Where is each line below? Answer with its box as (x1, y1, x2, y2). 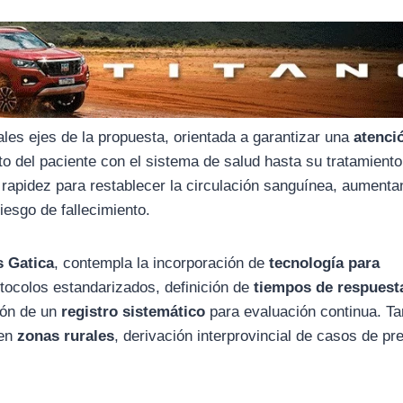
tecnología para (269, 254, 381, 272)
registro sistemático (61, 302, 206, 320)
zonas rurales (17, 327, 115, 345)
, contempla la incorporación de (54, 254, 270, 272)
